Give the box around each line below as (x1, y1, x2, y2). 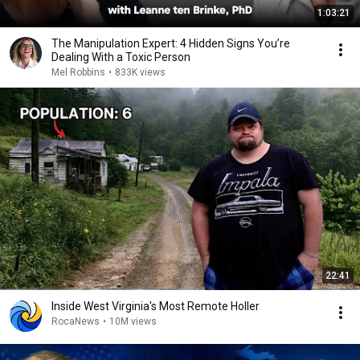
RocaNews (51, 316, 100, 327)
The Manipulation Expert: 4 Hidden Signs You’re (51, 37, 290, 50)
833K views (115, 67, 166, 78)
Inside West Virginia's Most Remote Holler (51, 300, 260, 313)
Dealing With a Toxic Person (51, 51, 190, 63)
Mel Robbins (51, 67, 105, 78)
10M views (109, 316, 157, 327)
